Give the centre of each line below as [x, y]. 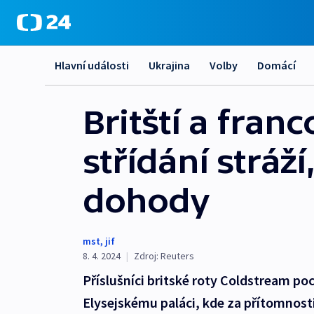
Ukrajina [169, 65]
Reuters [177, 256]
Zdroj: [146, 256]
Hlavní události [92, 65]
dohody [146, 200]
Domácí [277, 65]
